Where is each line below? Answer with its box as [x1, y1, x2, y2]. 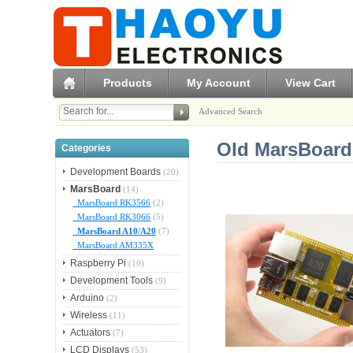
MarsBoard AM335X [72, 240, 154, 251]
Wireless [70, 310, 108, 321]
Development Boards [70, 166, 162, 178]
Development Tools [70, 275, 154, 287]
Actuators [70, 327, 111, 339]
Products [103, 76, 153, 89]
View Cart [285, 76, 336, 89]
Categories [61, 142, 111, 154]
